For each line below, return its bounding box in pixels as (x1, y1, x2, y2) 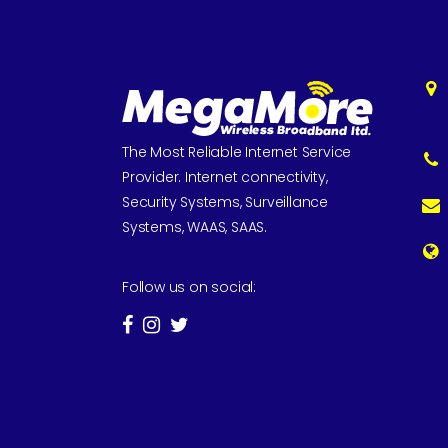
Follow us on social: (122, 277, 256, 297)
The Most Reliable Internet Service (122, 142, 352, 162)
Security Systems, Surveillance (122, 192, 329, 212)
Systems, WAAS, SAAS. (122, 217, 268, 237)
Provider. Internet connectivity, (122, 167, 328, 187)
